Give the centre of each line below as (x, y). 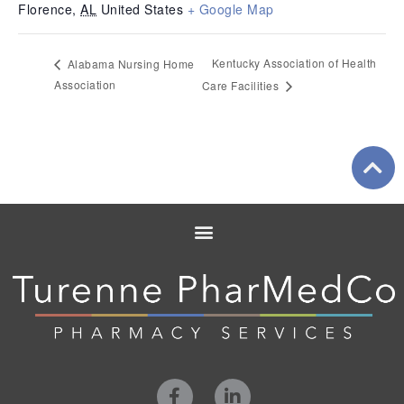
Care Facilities (242, 86)
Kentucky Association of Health (294, 63)
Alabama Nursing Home (129, 63)
